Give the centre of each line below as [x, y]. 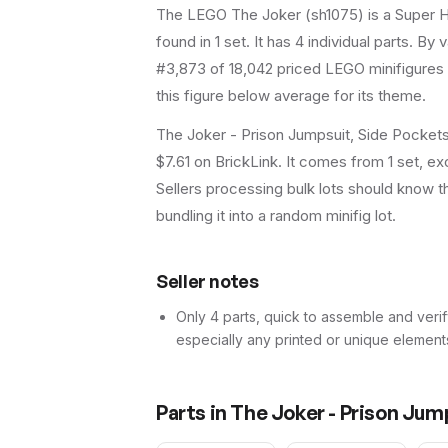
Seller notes [207, 281]
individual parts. [358, 42]
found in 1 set [201, 42]
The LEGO [193, 15]
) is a [376, 15]
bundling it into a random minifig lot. [276, 216]
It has [274, 42]
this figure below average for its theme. [291, 96]
